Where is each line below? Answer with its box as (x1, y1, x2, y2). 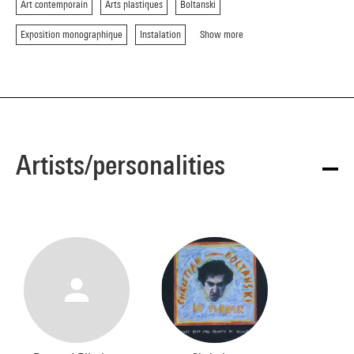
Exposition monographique (21, 28, 122, 40)
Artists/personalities (16, 149, 225, 181)
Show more (200, 28, 243, 40)
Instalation (140, 28, 181, 40)
